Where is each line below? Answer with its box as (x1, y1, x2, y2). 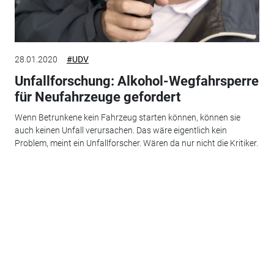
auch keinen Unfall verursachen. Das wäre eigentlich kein (14, 125, 227, 136)
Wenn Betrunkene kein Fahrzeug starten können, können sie (14, 113, 240, 123)
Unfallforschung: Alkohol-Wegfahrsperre (14, 73, 259, 89)
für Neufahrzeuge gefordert (14, 89, 180, 105)
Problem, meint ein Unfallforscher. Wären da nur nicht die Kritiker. (14, 138, 258, 149)
